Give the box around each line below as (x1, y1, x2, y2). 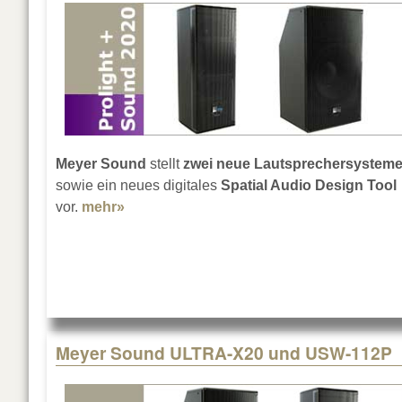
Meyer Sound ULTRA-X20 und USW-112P (56, 340, 392, 366)
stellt (146, 156, 183, 172)
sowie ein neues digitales (56, 178, 221, 194)
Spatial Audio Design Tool (221, 178, 397, 194)
